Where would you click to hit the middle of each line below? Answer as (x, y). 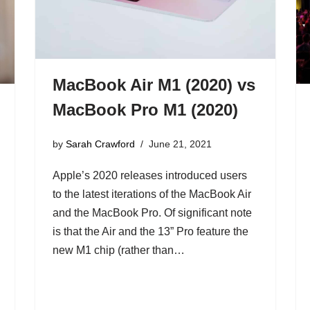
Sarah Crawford (100, 144)
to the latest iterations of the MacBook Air (152, 194)
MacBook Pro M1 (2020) (145, 109)
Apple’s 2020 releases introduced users (149, 176)
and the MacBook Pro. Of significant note (152, 213)
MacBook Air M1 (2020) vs (154, 84)
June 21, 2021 (180, 144)
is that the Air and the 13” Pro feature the (150, 232)
